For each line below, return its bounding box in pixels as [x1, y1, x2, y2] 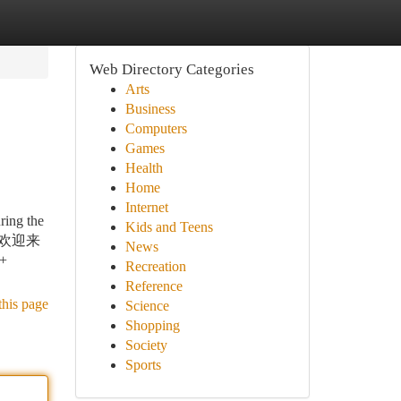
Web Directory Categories [89, 61, 254, 78]
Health [124, 160, 163, 175]
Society [124, 337, 167, 353]
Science [124, 298, 169, 313]
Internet [124, 200, 168, 215]
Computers [124, 121, 187, 136]
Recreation [124, 259, 186, 274]
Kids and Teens [124, 219, 213, 235]
